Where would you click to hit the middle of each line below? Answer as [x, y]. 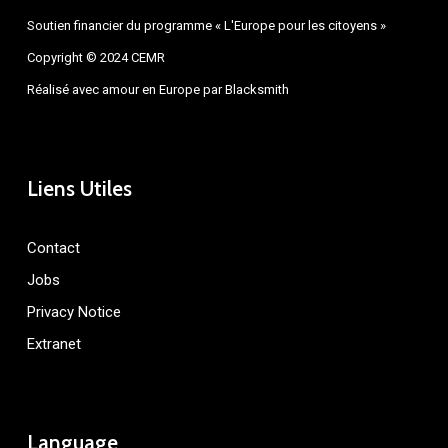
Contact [53, 248]
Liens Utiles [79, 188]
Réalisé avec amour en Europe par [125, 89]
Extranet [53, 344]
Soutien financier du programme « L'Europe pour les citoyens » [206, 25]
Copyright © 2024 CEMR [95, 57]
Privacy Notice [73, 312]
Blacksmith [256, 89]
